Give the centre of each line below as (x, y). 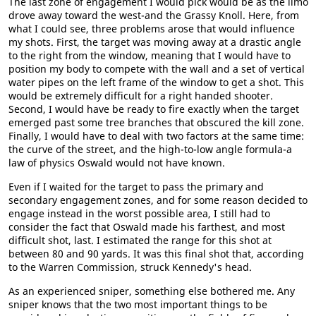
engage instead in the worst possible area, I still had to (139, 213)
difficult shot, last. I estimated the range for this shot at (140, 240)
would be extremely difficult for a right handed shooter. (141, 96)
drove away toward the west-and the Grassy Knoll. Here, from (154, 15)
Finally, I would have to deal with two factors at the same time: (156, 136)
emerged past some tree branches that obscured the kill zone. (156, 122)
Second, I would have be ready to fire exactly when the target (154, 109)
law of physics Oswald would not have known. (117, 163)
